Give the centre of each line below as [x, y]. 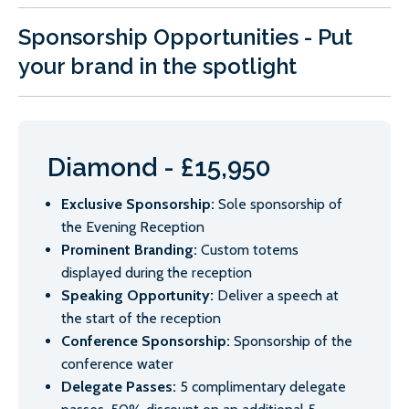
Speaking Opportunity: [139, 296]
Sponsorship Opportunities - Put [185, 37]
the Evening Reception [133, 227]
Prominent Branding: [131, 250]
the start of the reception [141, 319]
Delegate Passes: [121, 387]
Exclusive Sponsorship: [140, 204]
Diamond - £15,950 [159, 168]
